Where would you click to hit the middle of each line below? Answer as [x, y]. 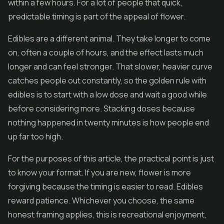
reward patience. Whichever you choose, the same [101, 200]
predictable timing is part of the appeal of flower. [97, 16]
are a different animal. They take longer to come [122, 38]
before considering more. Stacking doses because [101, 108]
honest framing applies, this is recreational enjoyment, [107, 214]
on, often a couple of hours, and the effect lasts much [106, 52]
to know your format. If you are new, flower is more [99, 172]
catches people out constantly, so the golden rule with [107, 80]
